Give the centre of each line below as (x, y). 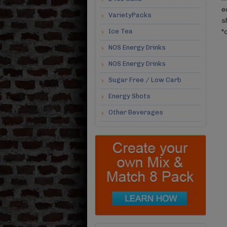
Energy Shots (129, 96)
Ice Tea (121, 31)
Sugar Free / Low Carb (145, 80)
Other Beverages (136, 112)
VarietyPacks (130, 15)
